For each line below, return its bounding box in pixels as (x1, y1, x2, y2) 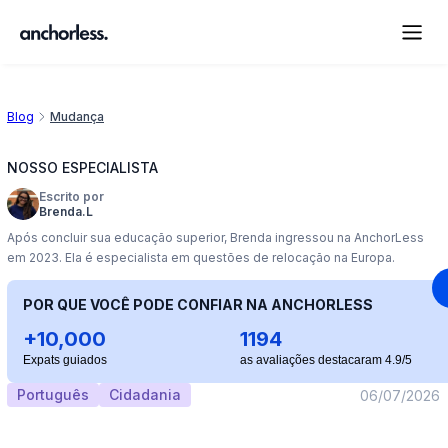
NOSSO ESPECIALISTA (7, 159, 158, 176)
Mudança (50, 109, 104, 124)
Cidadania (109, 386, 181, 403)
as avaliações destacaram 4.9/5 (239, 353, 412, 367)
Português (17, 386, 89, 403)
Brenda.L (39, 204, 93, 219)
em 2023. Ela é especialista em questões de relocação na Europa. (7, 250, 395, 265)
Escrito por (39, 189, 104, 204)
